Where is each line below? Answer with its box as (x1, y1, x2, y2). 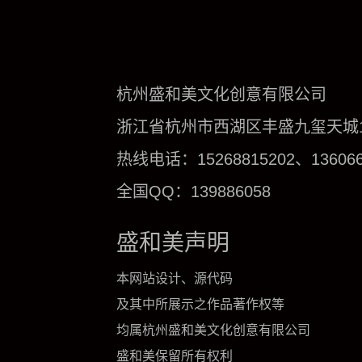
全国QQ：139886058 (116, 183, 271, 201)
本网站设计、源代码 (116, 271, 233, 286)
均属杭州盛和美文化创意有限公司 (116, 323, 310, 338)
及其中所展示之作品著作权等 (116, 297, 284, 312)
